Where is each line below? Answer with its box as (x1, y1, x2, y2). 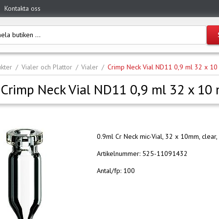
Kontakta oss (4, 4, 41, 13)
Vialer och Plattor (21, 63, 72, 71)
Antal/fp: (97, 166, 123, 175)
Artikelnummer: (97, 149, 142, 158)
